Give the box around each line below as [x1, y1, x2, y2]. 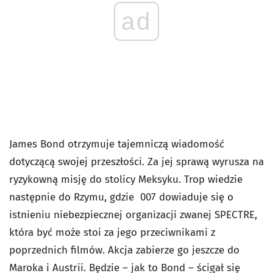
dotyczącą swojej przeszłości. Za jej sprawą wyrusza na [9, 155, 264, 168]
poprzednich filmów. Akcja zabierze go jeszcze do [9, 244, 239, 257]
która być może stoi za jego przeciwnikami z [9, 226, 215, 239]
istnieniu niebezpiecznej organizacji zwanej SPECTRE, [9, 208, 257, 221]
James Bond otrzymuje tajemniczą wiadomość [9, 138, 224, 151]
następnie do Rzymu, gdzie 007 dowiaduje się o [9, 191, 233, 204]
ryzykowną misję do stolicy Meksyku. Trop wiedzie [9, 173, 243, 186]
